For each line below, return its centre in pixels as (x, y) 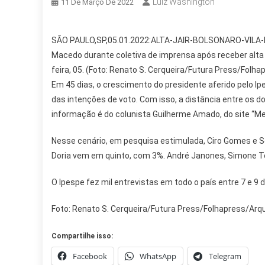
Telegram (225, 256)
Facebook (90, 256)
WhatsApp (158, 256)
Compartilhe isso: (82, 236)
